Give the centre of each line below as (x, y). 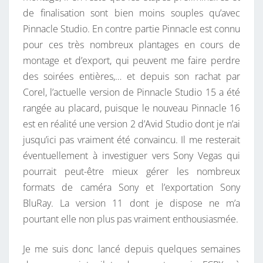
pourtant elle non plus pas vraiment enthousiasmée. (131, 219)
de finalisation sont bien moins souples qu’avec (131, 13)
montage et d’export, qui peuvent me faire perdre (131, 61)
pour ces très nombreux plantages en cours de (131, 45)
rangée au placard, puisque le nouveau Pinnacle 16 (131, 108)
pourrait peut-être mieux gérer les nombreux (131, 172)
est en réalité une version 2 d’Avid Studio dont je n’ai (131, 124)
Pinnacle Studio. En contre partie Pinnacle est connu (131, 29)
